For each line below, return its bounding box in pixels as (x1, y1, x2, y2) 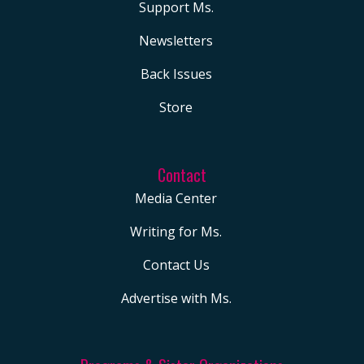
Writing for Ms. (130, 223, 222, 241)
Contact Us (142, 256, 210, 275)
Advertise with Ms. (120, 289, 232, 308)
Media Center (135, 189, 217, 208)
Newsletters (139, 32, 213, 50)
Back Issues (140, 65, 212, 84)
